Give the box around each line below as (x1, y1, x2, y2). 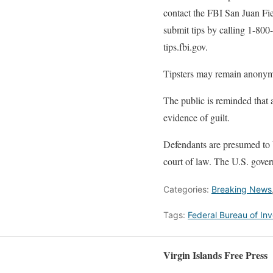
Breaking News (211, 183, 272, 194)
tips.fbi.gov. (163, 40, 208, 53)
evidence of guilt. (163, 110, 230, 124)
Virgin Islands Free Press (163, 247, 268, 262)
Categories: (163, 183, 211, 194)
